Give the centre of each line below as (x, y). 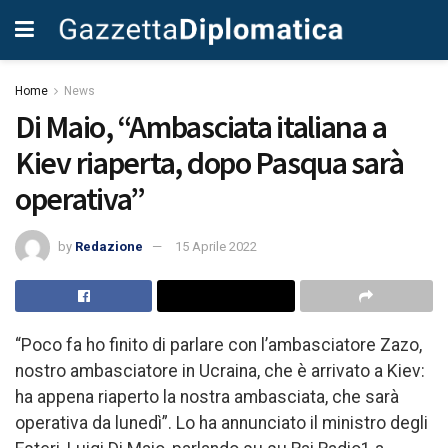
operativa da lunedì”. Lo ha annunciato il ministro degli (221, 422)
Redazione (109, 246)
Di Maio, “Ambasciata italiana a (201, 127)
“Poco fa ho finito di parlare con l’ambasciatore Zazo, (218, 344)
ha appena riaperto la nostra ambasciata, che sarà (207, 396)
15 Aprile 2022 (216, 246)
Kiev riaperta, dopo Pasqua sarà (209, 163)
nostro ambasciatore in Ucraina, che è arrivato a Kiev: (220, 370)
